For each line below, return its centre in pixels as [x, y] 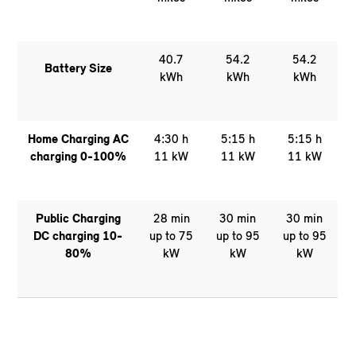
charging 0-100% [78, 157]
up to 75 [172, 236]
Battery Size [78, 68]
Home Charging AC [78, 139]
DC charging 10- [78, 236]
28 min [171, 219]
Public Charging [78, 219]
